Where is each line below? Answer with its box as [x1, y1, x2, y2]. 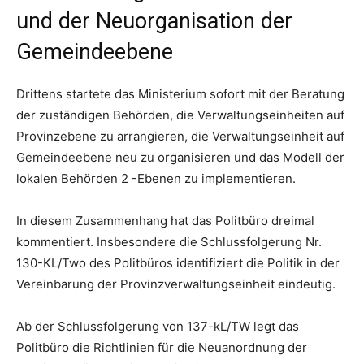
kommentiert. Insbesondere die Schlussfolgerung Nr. [16, 234, 322, 249]
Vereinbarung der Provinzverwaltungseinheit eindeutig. [16, 276, 336, 292]
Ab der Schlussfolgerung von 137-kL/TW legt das [16, 318, 299, 334]
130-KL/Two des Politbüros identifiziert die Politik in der [16, 255, 340, 271]
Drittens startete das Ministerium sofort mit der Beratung [16, 86, 344, 102]
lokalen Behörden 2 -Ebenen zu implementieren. [16, 171, 296, 186]
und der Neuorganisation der [16, 8, 292, 34]
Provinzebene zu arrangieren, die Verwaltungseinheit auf [16, 128, 344, 144]
